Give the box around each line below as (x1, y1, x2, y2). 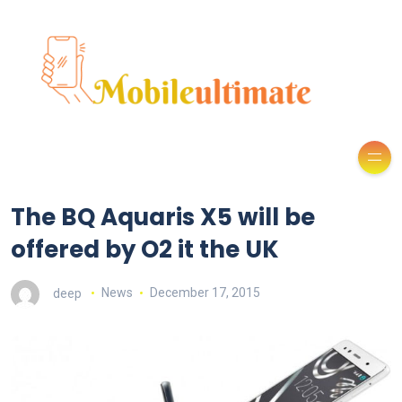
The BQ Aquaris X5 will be (11, 200, 315, 233)
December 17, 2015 (149, 285, 260, 301)
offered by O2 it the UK (11, 232, 279, 266)
